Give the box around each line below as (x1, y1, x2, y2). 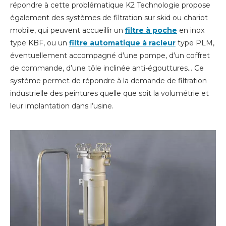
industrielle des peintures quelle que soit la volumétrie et (10, 89, 209, 98)
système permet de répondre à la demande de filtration (10, 76, 207, 86)
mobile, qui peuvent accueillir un (10, 26, 125, 35)
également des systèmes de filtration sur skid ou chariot (10, 13, 208, 23)
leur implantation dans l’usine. (10, 101, 114, 111)
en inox (177, 26, 204, 35)
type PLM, (176, 38, 214, 48)
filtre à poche (125, 26, 177, 35)
